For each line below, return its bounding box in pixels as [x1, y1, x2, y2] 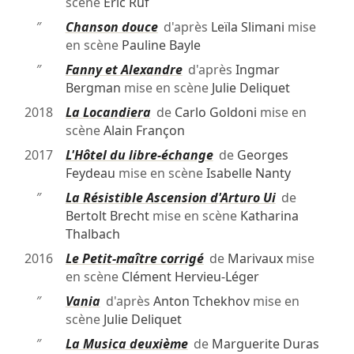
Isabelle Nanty [205, 164, 291, 183]
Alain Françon [103, 122, 185, 140]
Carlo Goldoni [174, 104, 257, 122]
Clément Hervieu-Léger [121, 268, 259, 286]
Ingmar [235, 61, 280, 79]
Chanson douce [65, 18, 158, 36]
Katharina [239, 207, 299, 225]
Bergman [65, 79, 121, 97]
